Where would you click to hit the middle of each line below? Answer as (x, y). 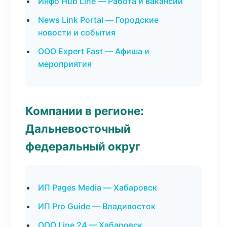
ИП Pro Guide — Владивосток (97, 206)
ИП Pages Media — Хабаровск (98, 187)
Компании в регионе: (85, 111)
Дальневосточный (78, 128)
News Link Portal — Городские (98, 20)
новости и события (77, 32)
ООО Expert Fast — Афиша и (94, 51)
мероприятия (65, 64)
